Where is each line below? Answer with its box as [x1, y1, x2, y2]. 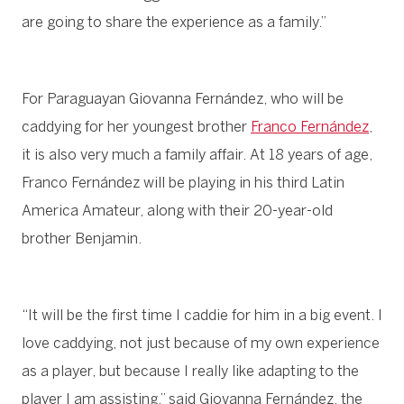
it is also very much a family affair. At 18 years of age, [22, 146, 372, 164]
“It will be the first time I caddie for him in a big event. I [22, 307, 382, 325]
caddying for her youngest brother [22, 118, 251, 136]
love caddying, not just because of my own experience [22, 335, 380, 353]
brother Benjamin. [22, 230, 142, 248]
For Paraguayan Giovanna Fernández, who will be [22, 90, 344, 108]
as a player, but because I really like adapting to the [22, 363, 359, 381]
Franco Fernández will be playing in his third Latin [22, 174, 344, 192]
